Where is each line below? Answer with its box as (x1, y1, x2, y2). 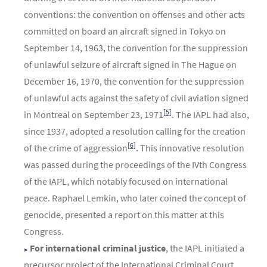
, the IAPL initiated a (166, 241, 244, 254)
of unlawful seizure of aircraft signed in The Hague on (24, 58, 237, 70)
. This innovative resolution (136, 141, 244, 154)
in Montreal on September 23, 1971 (24, 108, 163, 120)
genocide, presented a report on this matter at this (24, 208, 224, 221)
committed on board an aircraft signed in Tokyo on (24, 24, 226, 37)
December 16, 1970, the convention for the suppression (24, 74, 244, 87)
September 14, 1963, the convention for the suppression (24, 41, 248, 54)
